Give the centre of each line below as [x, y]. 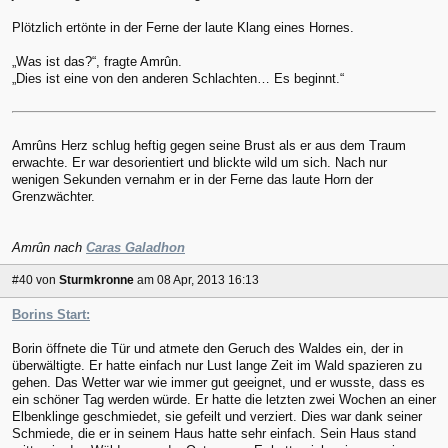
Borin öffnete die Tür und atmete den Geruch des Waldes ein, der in [207, 349]
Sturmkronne [96, 280]
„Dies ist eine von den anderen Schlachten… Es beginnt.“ [178, 79]
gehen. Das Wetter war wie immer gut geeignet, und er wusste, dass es [218, 383]
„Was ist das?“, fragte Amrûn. [97, 62]
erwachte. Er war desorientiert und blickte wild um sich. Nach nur [199, 162]
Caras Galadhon [135, 247]
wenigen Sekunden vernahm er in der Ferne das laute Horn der [192, 179]
